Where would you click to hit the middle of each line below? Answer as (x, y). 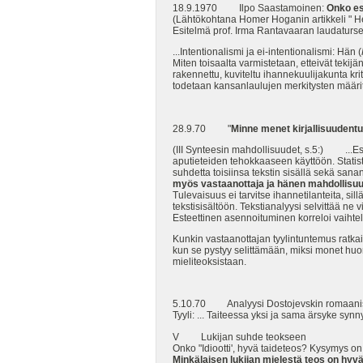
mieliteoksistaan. (209, 262)
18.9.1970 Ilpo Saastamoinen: (250, 9)
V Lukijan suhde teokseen (239, 337)
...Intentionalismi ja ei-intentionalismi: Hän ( (267, 52)
